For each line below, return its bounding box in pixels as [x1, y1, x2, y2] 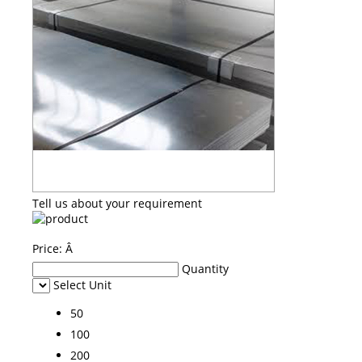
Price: [32, 240, 65, 256]
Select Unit [53, 276, 112, 293]
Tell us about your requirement [32, 195, 202, 211]
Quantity [182, 260, 229, 276]
